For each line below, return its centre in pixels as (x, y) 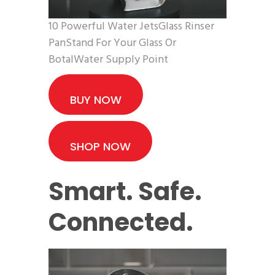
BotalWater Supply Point (108, 60)
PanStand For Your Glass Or (112, 44)
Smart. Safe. (125, 192)
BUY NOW (96, 100)
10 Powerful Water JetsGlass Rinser (131, 27)
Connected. (121, 223)
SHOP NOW (100, 147)
